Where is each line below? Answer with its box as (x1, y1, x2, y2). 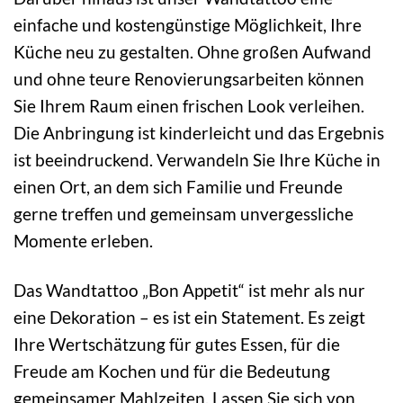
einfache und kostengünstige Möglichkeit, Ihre (13, 13, 362, 35)
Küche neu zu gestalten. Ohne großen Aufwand (13, 40, 372, 62)
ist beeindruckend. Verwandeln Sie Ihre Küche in (13, 148, 381, 170)
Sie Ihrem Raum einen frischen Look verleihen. (13, 94, 364, 116)
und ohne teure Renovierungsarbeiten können (13, 67, 364, 89)
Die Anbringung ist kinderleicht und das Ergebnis (13, 121, 384, 143)
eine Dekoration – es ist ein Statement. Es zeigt (13, 306, 365, 327)
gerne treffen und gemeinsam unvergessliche (13, 202, 354, 224)
